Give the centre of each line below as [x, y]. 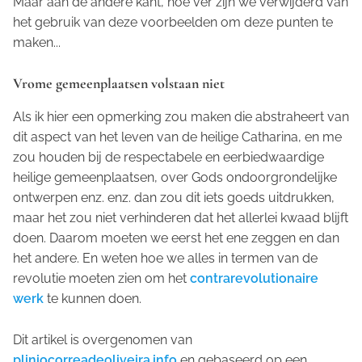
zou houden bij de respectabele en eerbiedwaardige [168, 157]
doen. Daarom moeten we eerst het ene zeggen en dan [176, 238]
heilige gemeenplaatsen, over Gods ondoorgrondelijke [175, 177]
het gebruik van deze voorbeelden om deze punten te [173, 22]
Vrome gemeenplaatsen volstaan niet [119, 83]
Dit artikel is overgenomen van [103, 339]
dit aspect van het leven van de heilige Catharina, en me [177, 137]
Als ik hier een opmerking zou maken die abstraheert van [181, 116]
